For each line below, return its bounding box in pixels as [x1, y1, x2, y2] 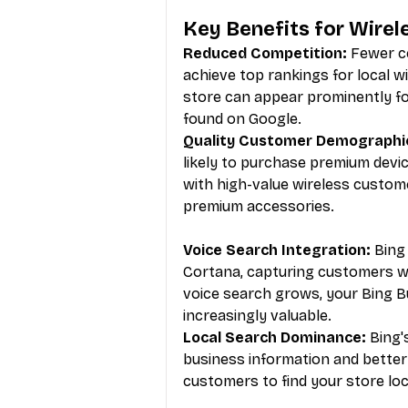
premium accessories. [183, 197, 334, 215]
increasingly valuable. [183, 306, 331, 324]
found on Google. [183, 109, 301, 127]
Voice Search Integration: [183, 240, 371, 259]
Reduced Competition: [183, 44, 347, 62]
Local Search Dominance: [183, 328, 366, 346]
